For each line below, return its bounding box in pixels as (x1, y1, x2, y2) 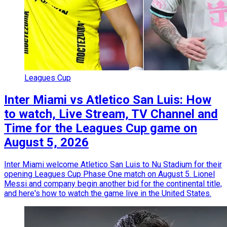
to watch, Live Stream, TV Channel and (4, 107, 218, 122)
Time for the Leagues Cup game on (4, 121, 197, 136)
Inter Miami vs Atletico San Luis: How (4, 93, 211, 107)
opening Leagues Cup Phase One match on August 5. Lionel (4, 169, 215, 179)
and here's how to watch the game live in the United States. (4, 188, 211, 199)
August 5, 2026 (4, 135, 89, 150)
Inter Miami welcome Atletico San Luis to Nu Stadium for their (4, 160, 222, 170)
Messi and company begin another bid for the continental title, (4, 179, 222, 189)
